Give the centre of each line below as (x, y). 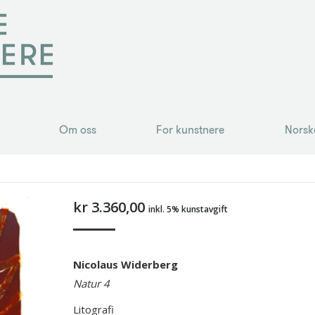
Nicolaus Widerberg (125, 264)
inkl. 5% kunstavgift (188, 209)
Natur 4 (91, 283)
